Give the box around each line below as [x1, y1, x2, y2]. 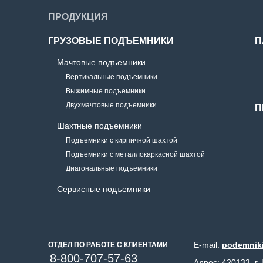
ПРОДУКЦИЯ [48, 12, 108, 22]
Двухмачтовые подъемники [66, 101, 157, 109]
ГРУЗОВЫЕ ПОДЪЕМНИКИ [48, 36, 174, 46]
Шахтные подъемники [57, 121, 142, 130]
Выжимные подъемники [66, 87, 146, 95]
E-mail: [194, 240, 222, 249]
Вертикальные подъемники [66, 73, 157, 81]
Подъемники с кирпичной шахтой [66, 136, 177, 144]
